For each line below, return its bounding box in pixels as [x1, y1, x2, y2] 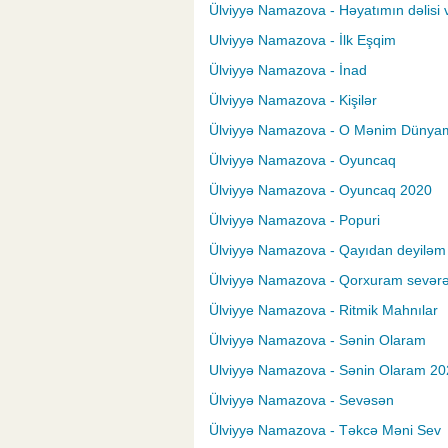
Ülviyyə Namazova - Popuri [209, 212, 380, 229]
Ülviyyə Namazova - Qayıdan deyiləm [209, 242, 446, 259]
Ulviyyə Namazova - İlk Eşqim [209, 32, 396, 49]
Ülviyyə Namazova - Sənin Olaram [209, 332, 426, 349]
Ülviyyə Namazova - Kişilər [209, 92, 377, 109]
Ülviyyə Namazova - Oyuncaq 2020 [209, 182, 432, 199]
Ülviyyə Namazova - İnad [209, 62, 367, 79]
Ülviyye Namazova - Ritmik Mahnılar [209, 302, 438, 319]
